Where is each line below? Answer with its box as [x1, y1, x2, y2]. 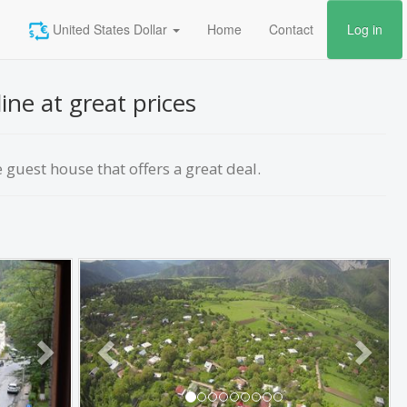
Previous [102, 258, 173, 284]
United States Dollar [49, 20, 167, 38]
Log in [347, 20, 382, 38]
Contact [269, 20, 313, 38]
